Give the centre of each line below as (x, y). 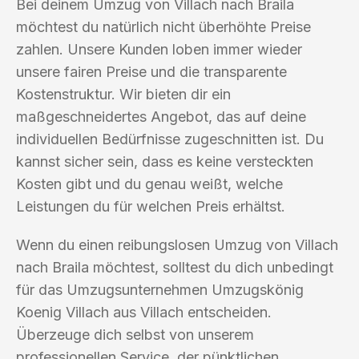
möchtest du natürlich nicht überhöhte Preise (163, 26)
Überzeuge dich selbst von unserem (135, 334)
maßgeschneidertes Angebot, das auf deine (161, 116)
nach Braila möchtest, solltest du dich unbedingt (175, 267)
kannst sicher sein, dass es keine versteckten (165, 161)
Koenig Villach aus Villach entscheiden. (144, 312)
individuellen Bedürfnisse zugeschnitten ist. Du (170, 139)
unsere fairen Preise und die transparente (151, 71)
